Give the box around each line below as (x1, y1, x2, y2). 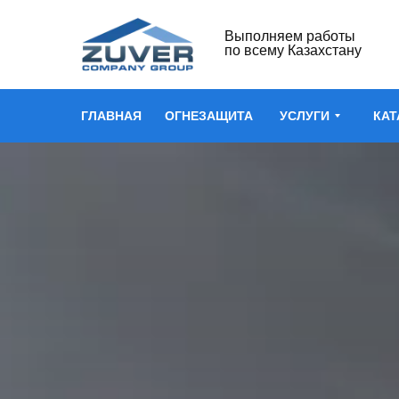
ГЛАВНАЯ (80, 108, 142, 123)
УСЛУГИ (279, 108, 330, 123)
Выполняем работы (224, 28, 355, 44)
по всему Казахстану (224, 43, 362, 58)
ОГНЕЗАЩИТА (165, 108, 253, 123)
